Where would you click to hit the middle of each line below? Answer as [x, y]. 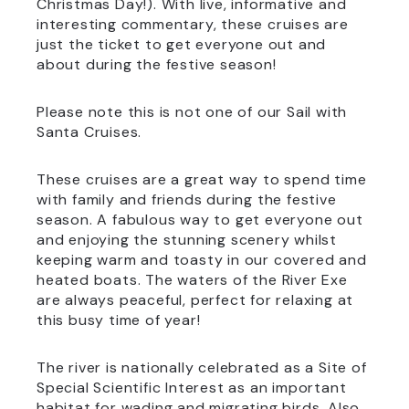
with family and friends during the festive [187, 199]
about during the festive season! [157, 64]
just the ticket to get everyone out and [182, 44]
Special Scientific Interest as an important [192, 388]
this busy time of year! [119, 320]
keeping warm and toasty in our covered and [202, 260]
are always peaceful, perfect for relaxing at [195, 300]
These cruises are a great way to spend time [202, 179]
